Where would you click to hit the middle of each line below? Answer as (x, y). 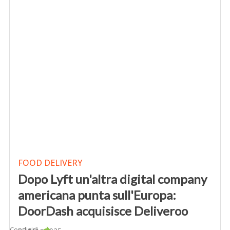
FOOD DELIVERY (50, 163)
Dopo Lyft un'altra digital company (113, 179)
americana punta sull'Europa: (97, 195)
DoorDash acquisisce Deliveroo (103, 211)
